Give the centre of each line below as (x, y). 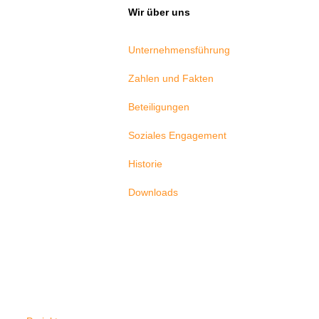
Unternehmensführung (179, 50)
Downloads (153, 193)
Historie (146, 164)
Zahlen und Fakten (171, 79)
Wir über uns (159, 12)
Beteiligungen (159, 107)
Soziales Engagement (178, 136)
